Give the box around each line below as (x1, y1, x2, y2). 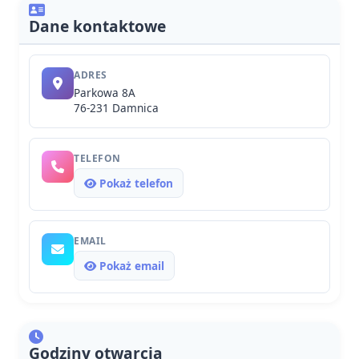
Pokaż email (96, 258, 164, 273)
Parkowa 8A (74, 85, 135, 100)
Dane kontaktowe (29, 15, 166, 37)
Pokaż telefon (96, 175, 173, 191)
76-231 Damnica (74, 100, 159, 115)
